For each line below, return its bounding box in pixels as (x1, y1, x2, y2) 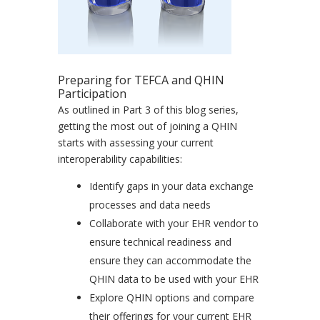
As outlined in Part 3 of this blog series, (57, 103, 239, 117)
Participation (57, 86, 126, 102)
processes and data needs (89, 198, 211, 212)
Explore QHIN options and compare (89, 291, 254, 305)
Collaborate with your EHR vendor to (89, 216, 259, 231)
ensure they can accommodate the (89, 254, 251, 268)
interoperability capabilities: (57, 152, 182, 166)
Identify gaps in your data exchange (89, 179, 254, 194)
